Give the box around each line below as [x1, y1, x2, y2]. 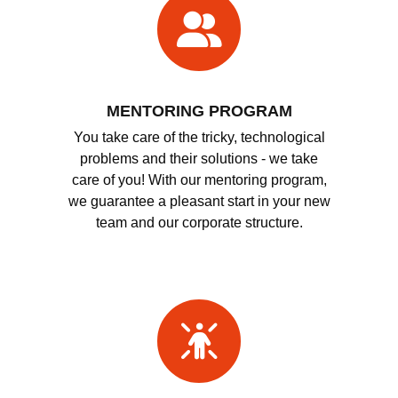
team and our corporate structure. [95, 214, 303, 230]
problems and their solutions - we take [80, 150, 318, 166]
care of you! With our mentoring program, [71, 171, 327, 187]
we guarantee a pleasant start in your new [68, 193, 330, 209]
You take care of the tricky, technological [73, 129, 325, 145]
